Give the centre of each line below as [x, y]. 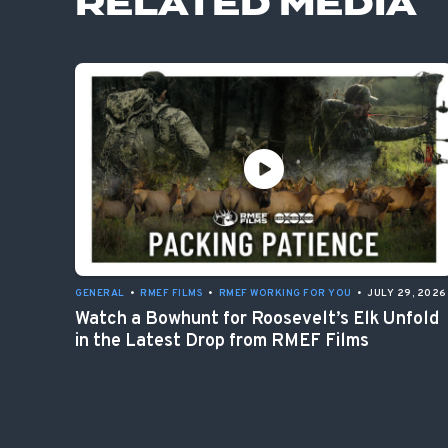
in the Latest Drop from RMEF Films [222, 341]
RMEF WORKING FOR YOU [285, 293]
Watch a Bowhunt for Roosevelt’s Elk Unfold [257, 319]
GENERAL [100, 293]
